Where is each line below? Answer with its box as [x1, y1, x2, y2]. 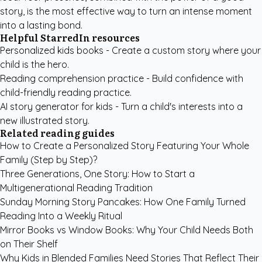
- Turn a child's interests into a [113, 101, 243, 112]
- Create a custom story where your [104, 44, 261, 56]
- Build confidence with [144, 73, 243, 84]
